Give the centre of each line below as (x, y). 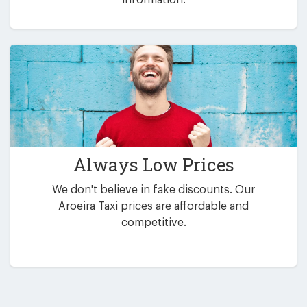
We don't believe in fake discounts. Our (153, 190)
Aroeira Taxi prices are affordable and (153, 207)
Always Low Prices (153, 165)
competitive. (153, 223)
